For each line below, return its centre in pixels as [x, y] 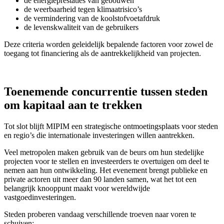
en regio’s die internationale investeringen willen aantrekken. [99, 135]
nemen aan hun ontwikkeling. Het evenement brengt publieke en [106, 170]
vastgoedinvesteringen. [40, 197]
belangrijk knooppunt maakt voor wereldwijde [77, 188]
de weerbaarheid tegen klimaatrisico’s [83, 9]
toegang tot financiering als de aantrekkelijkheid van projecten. [102, 53]
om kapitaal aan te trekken [73, 105]
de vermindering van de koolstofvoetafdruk [92, 18]
